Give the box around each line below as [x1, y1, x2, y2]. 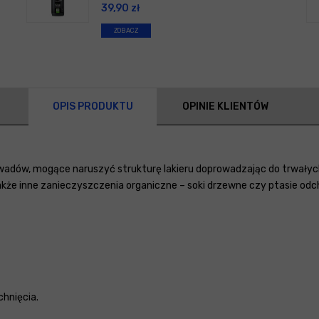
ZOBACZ [114, 27, 138, 35]
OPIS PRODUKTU [52, 100, 133, 113]
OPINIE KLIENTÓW [182, 100, 268, 113]
